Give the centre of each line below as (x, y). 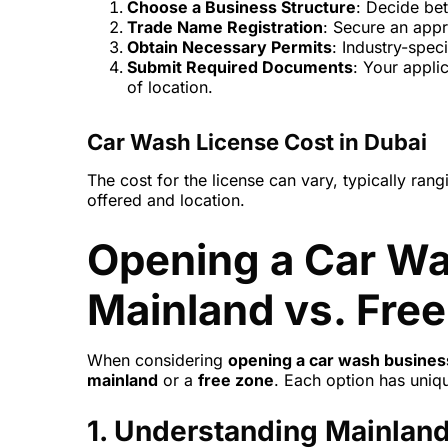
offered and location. (166, 200)
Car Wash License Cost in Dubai (257, 142)
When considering (157, 360)
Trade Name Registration (225, 27)
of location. (170, 87)
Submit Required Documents (240, 67)
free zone (236, 380)
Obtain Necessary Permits (229, 47)
